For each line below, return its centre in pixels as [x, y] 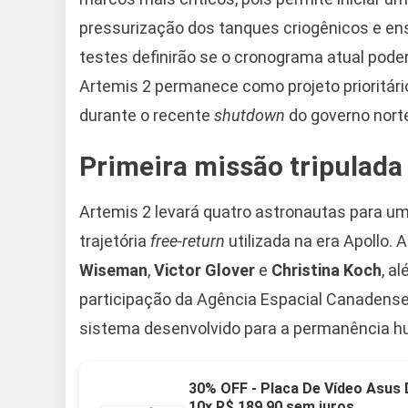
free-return [188, 240]
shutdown [250, 115]
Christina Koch [326, 270]
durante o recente [147, 115]
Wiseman [113, 270]
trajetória [115, 240]
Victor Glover [204, 270]
